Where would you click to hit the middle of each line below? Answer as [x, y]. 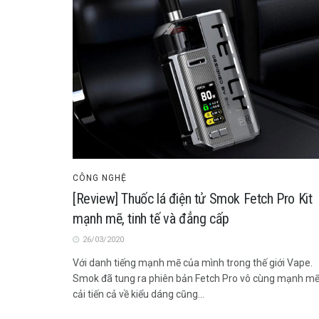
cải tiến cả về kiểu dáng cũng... [138, 294]
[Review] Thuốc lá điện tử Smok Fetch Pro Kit [193, 198]
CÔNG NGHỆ [100, 178]
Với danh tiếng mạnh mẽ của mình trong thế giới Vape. [193, 262]
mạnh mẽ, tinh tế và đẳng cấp [151, 218]
